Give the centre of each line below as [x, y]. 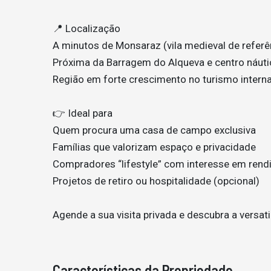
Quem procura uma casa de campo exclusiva [154, 130]
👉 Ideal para [83, 113]
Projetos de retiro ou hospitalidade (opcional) [156, 181]
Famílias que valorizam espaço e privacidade [154, 147]
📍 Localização [87, 28]
